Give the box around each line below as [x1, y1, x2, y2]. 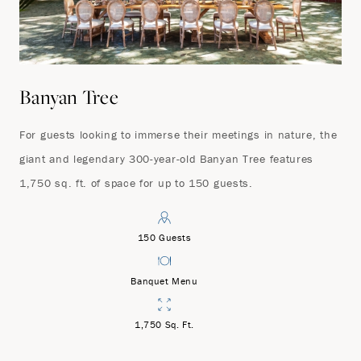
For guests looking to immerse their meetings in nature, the [19, 127, 338, 142]
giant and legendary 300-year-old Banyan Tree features [19, 151, 314, 166]
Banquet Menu [131, 274, 198, 287]
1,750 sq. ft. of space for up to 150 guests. [19, 175, 253, 190]
